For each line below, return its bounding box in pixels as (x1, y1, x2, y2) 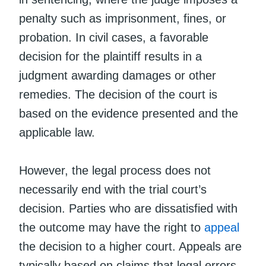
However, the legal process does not (19, 163, 211, 177)
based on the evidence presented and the (19, 106, 238, 120)
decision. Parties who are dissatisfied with (19, 201, 237, 215)
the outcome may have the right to (19, 220, 204, 234)
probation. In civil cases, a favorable (19, 30, 208, 44)
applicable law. (19, 125, 95, 139)
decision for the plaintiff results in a (19, 49, 202, 63)
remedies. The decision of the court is (19, 87, 217, 101)
